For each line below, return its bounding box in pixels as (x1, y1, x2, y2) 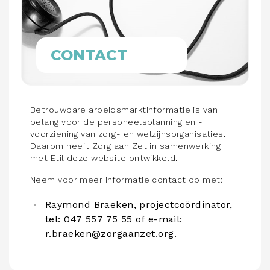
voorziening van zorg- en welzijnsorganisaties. (30, 129, 226, 139)
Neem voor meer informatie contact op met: (30, 175, 223, 184)
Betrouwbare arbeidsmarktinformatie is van (30, 105, 218, 115)
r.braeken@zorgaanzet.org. (45, 228, 177, 239)
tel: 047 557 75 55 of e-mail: (45, 213, 183, 225)
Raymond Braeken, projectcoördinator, (45, 199, 233, 210)
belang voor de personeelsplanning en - (30, 117, 203, 127)
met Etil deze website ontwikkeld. (30, 153, 178, 163)
